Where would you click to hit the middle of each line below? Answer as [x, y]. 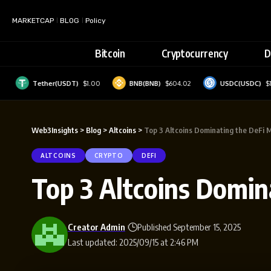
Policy [96, 20]
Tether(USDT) [43, 83]
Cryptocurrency [194, 54]
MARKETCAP [33, 20]
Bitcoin [110, 54]
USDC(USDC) [228, 83]
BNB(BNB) [132, 83]
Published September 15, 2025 [189, 227]
